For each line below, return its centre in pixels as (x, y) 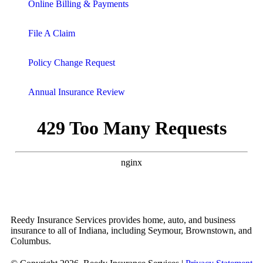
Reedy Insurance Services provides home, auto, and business (123, 220)
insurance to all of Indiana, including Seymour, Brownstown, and (131, 230)
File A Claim (52, 33)
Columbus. (31, 241)
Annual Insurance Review (77, 92)
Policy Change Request (72, 63)
